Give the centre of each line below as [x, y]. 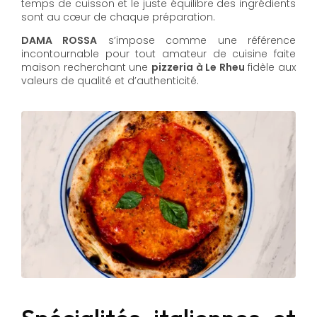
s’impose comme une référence [197, 40]
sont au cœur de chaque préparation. [118, 17]
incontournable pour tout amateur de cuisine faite [158, 53]
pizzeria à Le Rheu [198, 67]
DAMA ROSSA [59, 40]
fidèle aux [270, 67]
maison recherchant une [86, 67]
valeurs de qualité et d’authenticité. [110, 80]
